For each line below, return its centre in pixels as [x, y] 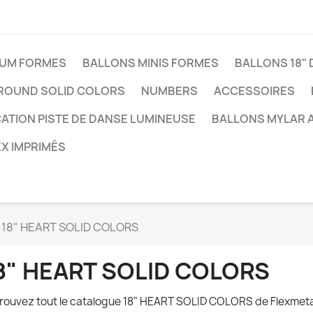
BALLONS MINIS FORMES [151, 63]
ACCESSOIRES [254, 91]
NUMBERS [169, 91]
